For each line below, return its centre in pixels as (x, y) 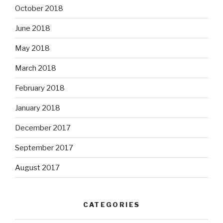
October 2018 (39, 8)
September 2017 (44, 148)
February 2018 (40, 88)
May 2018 (32, 48)
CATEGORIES (111, 205)
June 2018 (33, 28)
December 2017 (43, 128)
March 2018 (36, 68)
